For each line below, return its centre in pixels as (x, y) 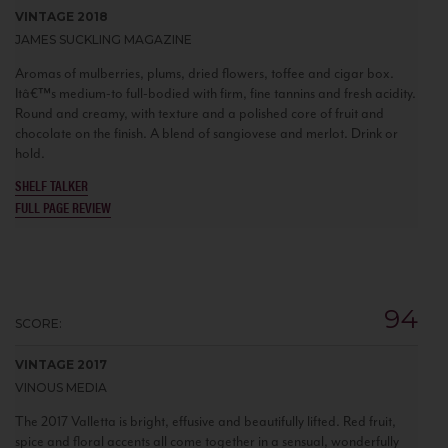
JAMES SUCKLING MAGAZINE (103, 39)
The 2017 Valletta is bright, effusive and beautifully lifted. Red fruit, (205, 421)
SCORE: (38, 323)
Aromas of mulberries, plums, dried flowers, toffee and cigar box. (204, 73)
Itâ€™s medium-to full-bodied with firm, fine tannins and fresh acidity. (215, 93)
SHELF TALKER (51, 184)
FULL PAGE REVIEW (63, 206)
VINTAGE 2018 (61, 16)
